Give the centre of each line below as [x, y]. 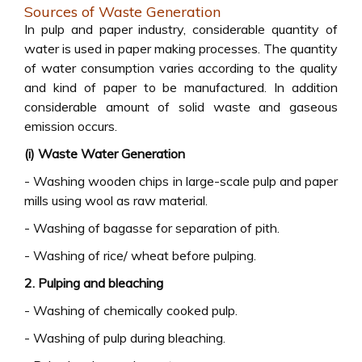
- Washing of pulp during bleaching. [125, 338]
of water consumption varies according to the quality [181, 68]
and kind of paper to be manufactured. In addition [181, 87]
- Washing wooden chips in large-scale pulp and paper [181, 181]
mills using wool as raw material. [116, 200]
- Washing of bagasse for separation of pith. [152, 228]
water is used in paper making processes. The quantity [181, 48]
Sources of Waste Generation [122, 12]
